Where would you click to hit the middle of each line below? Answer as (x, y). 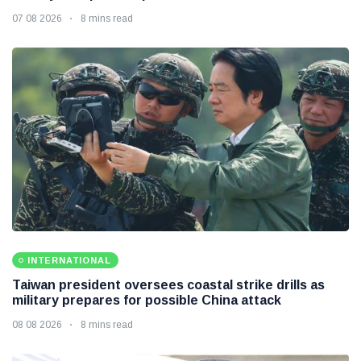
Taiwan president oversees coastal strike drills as (168, 285)
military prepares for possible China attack (147, 301)
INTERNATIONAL (69, 261)
